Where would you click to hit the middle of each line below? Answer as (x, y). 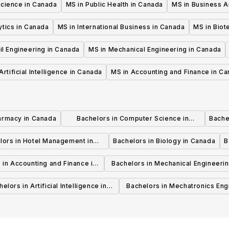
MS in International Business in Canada (121, 27)
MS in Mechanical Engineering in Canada (155, 50)
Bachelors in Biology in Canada (164, 141)
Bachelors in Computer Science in (133, 119)
